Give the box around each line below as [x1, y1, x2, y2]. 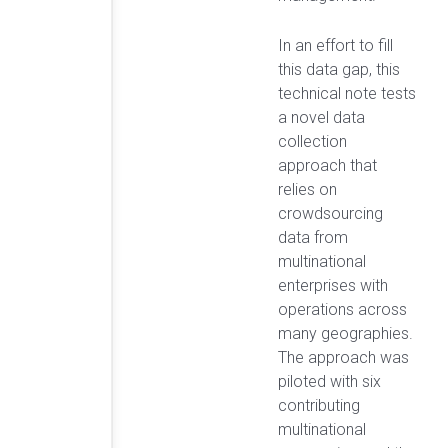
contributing [278, 395, 360, 415]
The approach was [278, 347, 409, 367]
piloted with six [278, 371, 381, 391]
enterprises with [278, 275, 388, 295]
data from [278, 227, 348, 247]
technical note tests [278, 83, 416, 103]
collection [278, 131, 347, 151]
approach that [278, 155, 377, 175]
